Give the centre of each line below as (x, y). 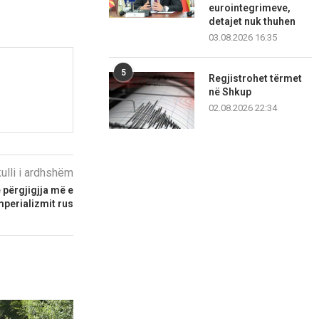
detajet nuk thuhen (252, 22)
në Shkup (230, 92)
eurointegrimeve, (250, 8)
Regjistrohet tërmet (256, 79)
